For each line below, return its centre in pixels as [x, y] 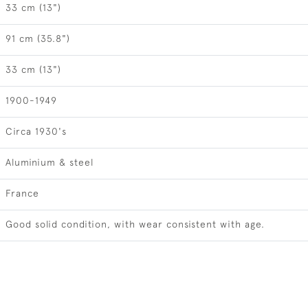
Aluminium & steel [49, 162]
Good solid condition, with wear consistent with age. [135, 224]
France [22, 193]
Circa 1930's [36, 131]
